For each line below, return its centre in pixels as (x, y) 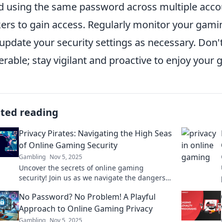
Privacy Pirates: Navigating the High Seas (95, 133)
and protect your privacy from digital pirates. (94, 188)
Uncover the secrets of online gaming (81, 168)
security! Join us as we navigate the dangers (92, 178)
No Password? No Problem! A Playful (87, 197)
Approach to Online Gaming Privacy (86, 209)
